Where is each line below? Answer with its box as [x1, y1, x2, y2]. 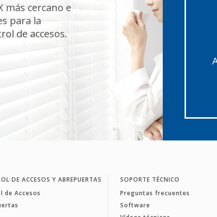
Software [120, 201, 150, 209]
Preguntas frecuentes [120, 188, 190, 197]
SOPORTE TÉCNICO [120, 175, 180, 184]
